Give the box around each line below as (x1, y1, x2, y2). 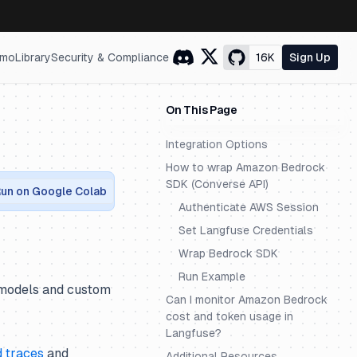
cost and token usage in (166, 310, 293, 323)
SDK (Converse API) (166, 178, 269, 190)
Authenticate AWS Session (178, 201, 319, 214)
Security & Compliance (51, 50, 169, 64)
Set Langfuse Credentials (178, 224, 313, 237)
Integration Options (166, 138, 268, 151)
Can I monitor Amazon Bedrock (166, 293, 328, 306)
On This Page (166, 104, 237, 116)
